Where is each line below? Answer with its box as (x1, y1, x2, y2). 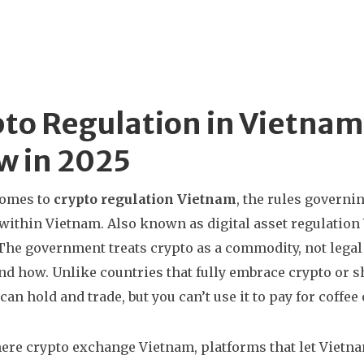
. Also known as (101, 215, 207, 232)
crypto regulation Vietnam (54, 191, 236, 207)
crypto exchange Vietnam (26, 339, 194, 355)
